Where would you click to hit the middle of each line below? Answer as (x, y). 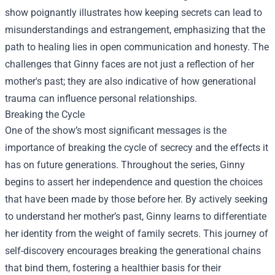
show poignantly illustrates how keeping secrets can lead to (134, 13)
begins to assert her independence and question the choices (134, 182)
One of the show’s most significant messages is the (116, 131)
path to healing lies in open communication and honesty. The (137, 47)
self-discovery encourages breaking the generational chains (133, 251)
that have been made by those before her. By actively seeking (136, 199)
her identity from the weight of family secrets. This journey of (137, 234)
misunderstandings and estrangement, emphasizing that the (135, 30)
